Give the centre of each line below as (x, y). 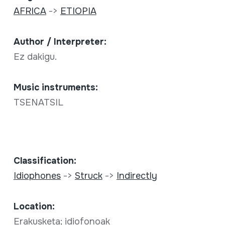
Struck (88, 176)
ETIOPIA (78, 11)
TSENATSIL (38, 103)
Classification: (45, 161)
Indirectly (137, 176)
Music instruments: (55, 88)
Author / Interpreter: (60, 42)
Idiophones (37, 176)
